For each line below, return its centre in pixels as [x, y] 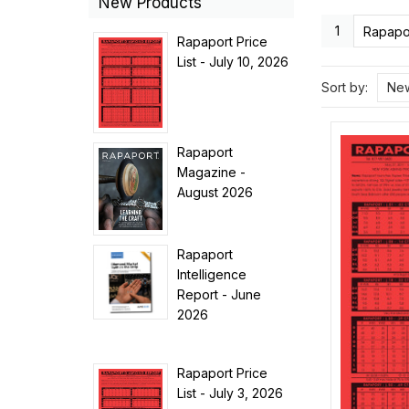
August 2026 [215, 192]
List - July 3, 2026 [231, 393]
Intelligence [212, 274]
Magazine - [212, 172]
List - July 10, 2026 [233, 62]
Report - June [220, 294]
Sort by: [345, 87]
